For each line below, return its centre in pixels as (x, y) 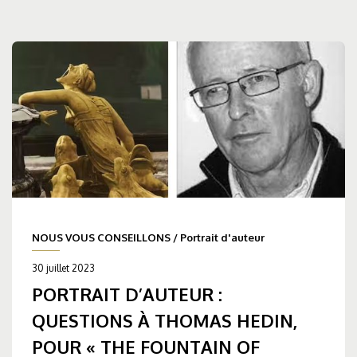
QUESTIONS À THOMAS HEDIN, (165, 321)
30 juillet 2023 (63, 269)
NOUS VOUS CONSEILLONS (101, 238)
